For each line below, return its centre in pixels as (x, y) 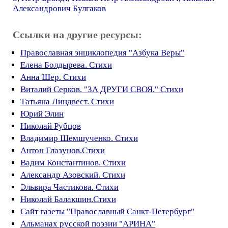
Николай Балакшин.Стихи (68, 199)
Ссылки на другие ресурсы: (77, 35)
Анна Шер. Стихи (53, 77)
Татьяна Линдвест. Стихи (67, 102)
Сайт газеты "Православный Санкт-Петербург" (107, 211)
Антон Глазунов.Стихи (63, 150)
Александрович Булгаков (59, 8)
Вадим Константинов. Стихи (73, 163)
